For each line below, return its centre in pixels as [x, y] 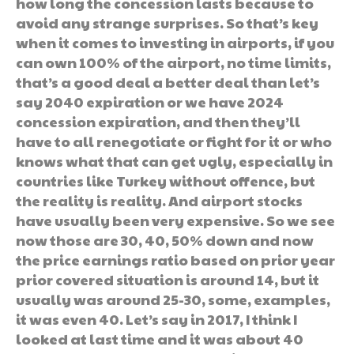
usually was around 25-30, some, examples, [173, 299]
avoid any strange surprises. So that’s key [167, 22]
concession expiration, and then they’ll [158, 121]
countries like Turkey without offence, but [166, 180]
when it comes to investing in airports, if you [175, 42]
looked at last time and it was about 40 [160, 338]
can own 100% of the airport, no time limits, [173, 62]
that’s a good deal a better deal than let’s [168, 81]
